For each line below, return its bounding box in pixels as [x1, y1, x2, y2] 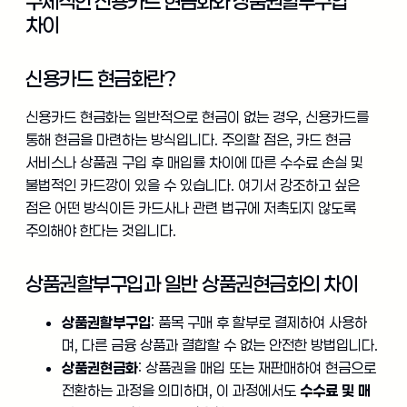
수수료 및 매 [300, 382, 371, 400]
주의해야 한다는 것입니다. [25, 222, 176, 240]
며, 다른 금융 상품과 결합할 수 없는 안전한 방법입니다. [62, 336, 378, 354]
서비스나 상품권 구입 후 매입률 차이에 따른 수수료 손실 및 [25, 154, 363, 172]
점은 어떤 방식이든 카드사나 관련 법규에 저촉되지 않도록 [25, 199, 356, 217]
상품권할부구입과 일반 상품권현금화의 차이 [25, 272, 357, 296]
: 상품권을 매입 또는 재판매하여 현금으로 [138, 359, 376, 377]
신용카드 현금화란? [25, 66, 176, 91]
